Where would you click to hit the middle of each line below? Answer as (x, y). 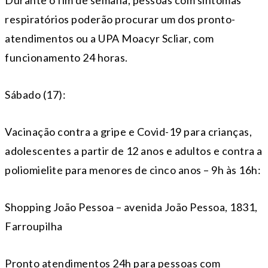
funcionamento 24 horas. (66, 58)
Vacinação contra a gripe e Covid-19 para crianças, (128, 132)
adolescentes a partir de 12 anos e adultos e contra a (134, 151)
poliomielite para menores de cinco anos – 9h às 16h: (133, 170)
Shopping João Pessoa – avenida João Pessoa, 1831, (131, 207)
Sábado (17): (35, 95)
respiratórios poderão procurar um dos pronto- (120, 19)
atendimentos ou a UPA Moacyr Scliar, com (109, 39)
